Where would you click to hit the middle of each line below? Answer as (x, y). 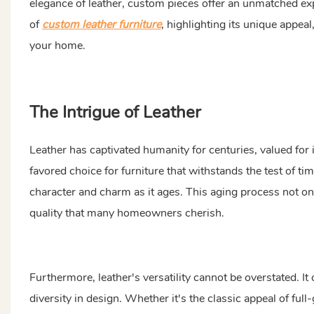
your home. (57, 45)
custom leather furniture (101, 24)
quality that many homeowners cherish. (127, 213)
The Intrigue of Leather (115, 112)
